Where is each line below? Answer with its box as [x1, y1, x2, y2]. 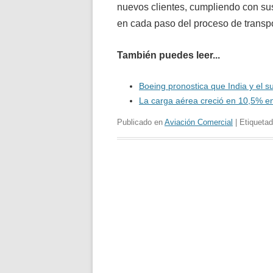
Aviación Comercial [165, 117, 233, 127]
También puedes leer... [117, 49, 220, 60]
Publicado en [117, 117, 165, 127]
